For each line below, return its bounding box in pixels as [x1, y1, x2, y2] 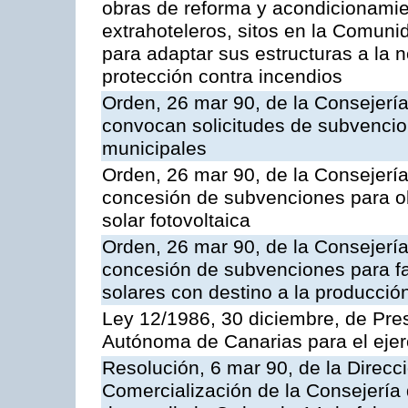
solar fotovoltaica [102, 209, 250, 232]
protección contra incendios [102, 66, 342, 88]
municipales [102, 138, 207, 160]
